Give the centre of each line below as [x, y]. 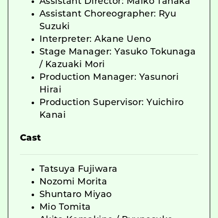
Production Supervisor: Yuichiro [112, 103]
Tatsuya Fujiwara [79, 169]
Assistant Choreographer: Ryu [108, 14]
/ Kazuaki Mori [72, 65]
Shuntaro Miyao [76, 195]
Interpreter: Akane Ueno [95, 39]
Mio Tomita [65, 207]
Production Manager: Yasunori [109, 77]
